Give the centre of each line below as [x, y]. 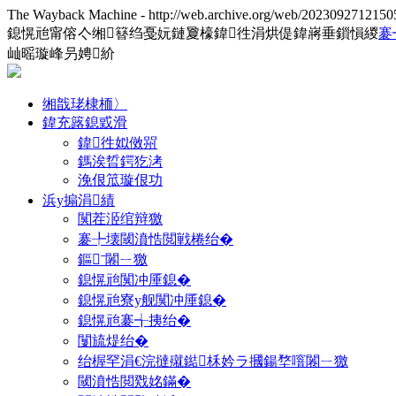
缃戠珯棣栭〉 [85, 104]
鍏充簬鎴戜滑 [85, 122]
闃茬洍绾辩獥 [120, 219]
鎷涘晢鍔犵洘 [120, 161]
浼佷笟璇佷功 [120, 180]
